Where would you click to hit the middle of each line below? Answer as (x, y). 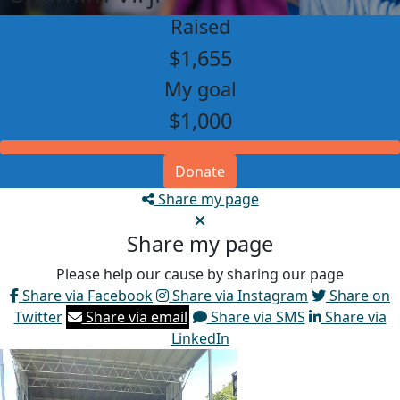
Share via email (134, 317)
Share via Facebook (86, 296)
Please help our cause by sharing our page (200, 274)
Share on (358, 296)
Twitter (38, 317)
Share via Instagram (238, 296)
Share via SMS (256, 317)
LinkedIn (200, 338)
